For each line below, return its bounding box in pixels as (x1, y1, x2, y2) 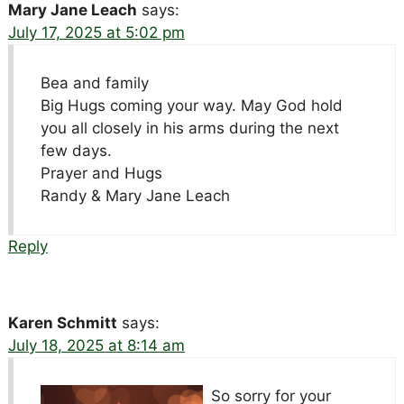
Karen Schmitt (7, 313, 117, 332)
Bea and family (40, 73, 149, 92)
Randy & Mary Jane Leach (40, 186, 230, 205)
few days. (40, 141, 112, 160)
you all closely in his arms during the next (40, 118, 339, 137)
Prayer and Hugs (40, 163, 162, 182)
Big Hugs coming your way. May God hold (40, 96, 343, 115)
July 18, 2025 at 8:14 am (7, 335, 185, 354)
